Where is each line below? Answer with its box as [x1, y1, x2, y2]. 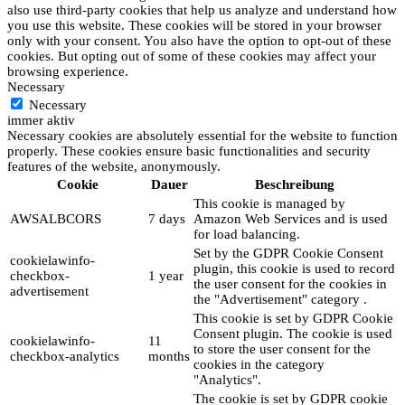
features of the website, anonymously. [7, 159, 221, 174]
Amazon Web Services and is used [193, 212, 388, 227]
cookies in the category [193, 357, 325, 372]
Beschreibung [254, 177, 334, 193]
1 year [148, 268, 184, 284]
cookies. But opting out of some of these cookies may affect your [7, 49, 376, 64]
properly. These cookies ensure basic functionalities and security [7, 144, 371, 159]
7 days [148, 212, 185, 227]
